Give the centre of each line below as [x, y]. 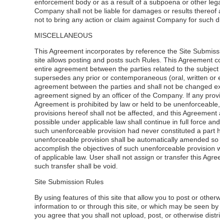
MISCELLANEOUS [63, 35]
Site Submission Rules [69, 182]
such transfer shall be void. [76, 166]
